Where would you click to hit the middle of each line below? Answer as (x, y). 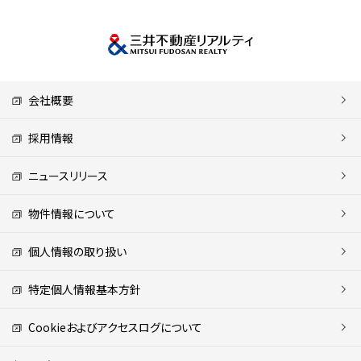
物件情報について (69, 213)
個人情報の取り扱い (75, 251)
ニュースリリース (65, 175)
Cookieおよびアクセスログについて (112, 327)
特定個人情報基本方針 (82, 289)
